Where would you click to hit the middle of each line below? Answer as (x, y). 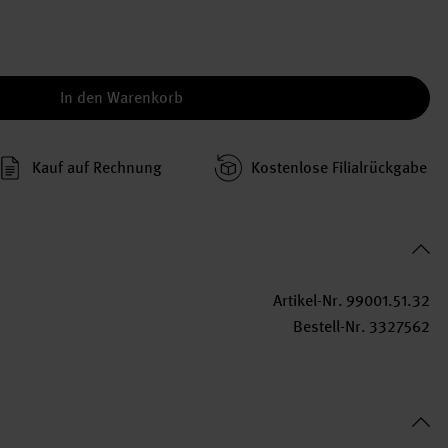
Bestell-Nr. (329, 326)
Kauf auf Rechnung (97, 167)
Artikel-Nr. (308, 300)
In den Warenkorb (121, 97)
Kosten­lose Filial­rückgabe (339, 167)
